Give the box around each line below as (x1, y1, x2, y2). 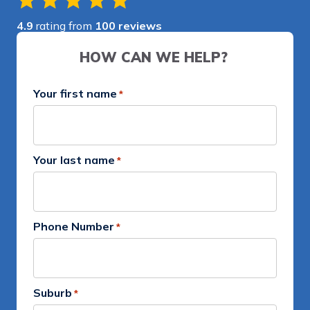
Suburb (33, 286, 72, 300)
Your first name (33, 86, 117, 101)
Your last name (33, 153, 115, 167)
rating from (33, 19, 95, 33)
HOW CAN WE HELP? (80, 48, 228, 66)
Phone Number (33, 219, 114, 234)
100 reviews (95, 19, 162, 33)
